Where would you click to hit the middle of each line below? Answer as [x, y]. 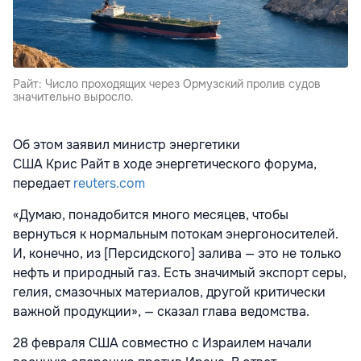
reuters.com [109, 183]
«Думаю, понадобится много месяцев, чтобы [151, 215]
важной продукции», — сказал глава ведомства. [161, 311]
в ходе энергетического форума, [215, 164]
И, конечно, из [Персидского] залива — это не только [177, 253]
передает [43, 183]
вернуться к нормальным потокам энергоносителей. [176, 234]
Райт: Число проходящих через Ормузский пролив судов [167, 84]
